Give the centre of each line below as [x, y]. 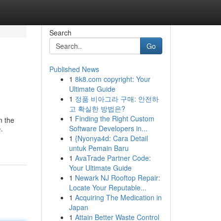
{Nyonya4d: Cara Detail [111, 138]
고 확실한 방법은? [97, 109]
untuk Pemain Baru [99, 148]
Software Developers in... [108, 128]
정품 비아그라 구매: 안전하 [117, 99]
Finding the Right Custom [114, 118]
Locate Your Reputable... [108, 187]
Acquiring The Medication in [118, 197]
